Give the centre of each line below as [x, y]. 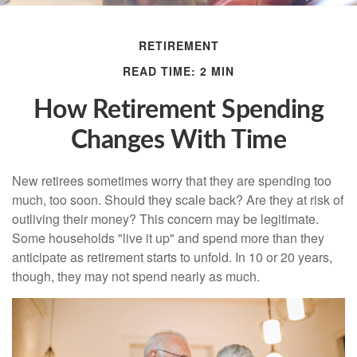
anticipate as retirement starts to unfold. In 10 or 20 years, [172, 257]
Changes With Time [178, 140]
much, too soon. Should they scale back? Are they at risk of [178, 199]
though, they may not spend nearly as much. [136, 276]
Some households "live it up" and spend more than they [168, 237]
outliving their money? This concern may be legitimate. [165, 218]
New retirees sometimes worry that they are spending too [172, 180]
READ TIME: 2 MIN [178, 71]
